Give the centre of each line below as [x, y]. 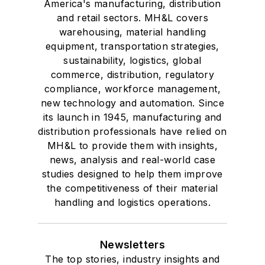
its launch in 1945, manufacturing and [132, 117]
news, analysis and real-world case [132, 159]
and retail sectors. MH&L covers [132, 17]
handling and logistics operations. [132, 202]
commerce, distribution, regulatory [132, 74]
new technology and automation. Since [132, 103]
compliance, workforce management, [132, 88]
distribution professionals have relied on [132, 131]
